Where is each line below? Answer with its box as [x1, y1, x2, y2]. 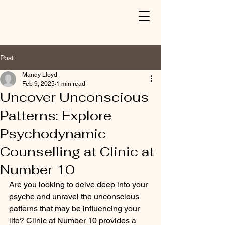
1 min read [56, 80, 85, 87]
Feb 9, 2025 [22, 80, 55, 87]
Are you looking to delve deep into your [9, 180, 150, 189]
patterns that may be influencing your [9, 204, 142, 213]
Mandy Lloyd [22, 71, 57, 78]
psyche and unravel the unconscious [9, 192, 141, 201]
